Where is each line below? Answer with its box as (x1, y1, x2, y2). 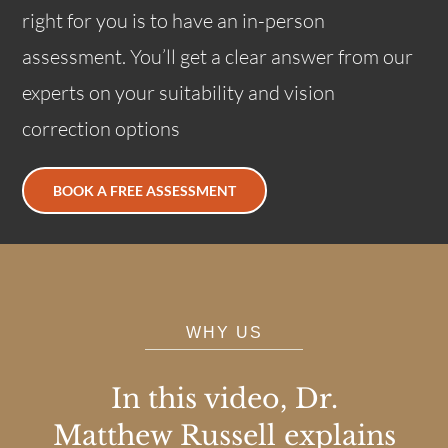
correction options (22, 116, 181, 142)
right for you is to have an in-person (22, 8, 326, 34)
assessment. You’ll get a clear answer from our (22, 44, 414, 70)
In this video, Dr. (110, 381, 338, 415)
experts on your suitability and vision (22, 80, 336, 106)
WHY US (185, 324, 263, 342)
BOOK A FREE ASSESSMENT (53, 182, 237, 200)
